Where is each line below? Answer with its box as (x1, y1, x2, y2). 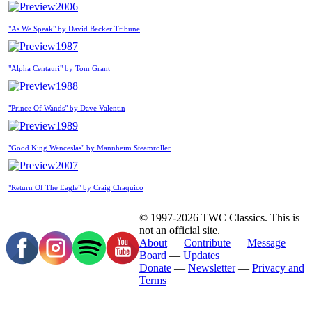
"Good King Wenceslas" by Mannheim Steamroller (8, 143, 171, 152)
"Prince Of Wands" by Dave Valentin (8, 103, 125, 112)
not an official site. (139, 224, 220, 236)
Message (247, 236, 286, 249)
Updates (183, 249, 219, 261)
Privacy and (252, 261, 304, 274)
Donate (139, 261, 171, 274)
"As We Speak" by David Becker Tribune (8, 24, 140, 33)
